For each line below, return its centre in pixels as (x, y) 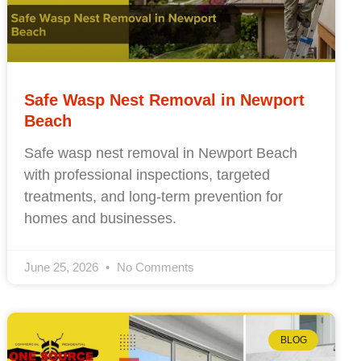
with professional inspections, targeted (147, 174)
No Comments (154, 267)
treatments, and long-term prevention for (154, 196)
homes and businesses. (101, 218)
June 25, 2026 (63, 267)
